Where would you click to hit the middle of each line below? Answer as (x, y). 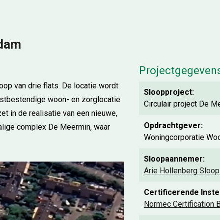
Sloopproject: (169, 92)
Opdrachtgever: (173, 125)
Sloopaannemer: (174, 159)
